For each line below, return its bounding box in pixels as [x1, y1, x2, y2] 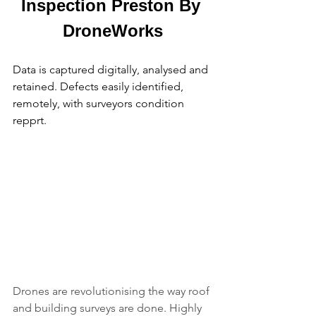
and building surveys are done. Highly [13, 300, 205, 315]
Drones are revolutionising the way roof [13, 284, 212, 298]
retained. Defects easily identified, [13, 79, 186, 93]
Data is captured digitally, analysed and [13, 62, 211, 76]
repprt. [13, 113, 47, 127]
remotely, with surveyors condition [13, 96, 187, 110]
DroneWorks [63, 20, 163, 40]
